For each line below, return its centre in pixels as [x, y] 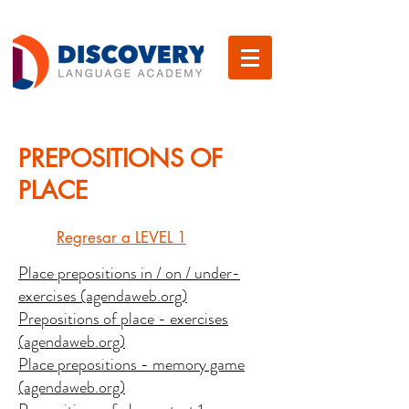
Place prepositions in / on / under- [129, 273]
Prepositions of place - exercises [123, 319]
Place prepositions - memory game [131, 364]
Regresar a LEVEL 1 [121, 237]
